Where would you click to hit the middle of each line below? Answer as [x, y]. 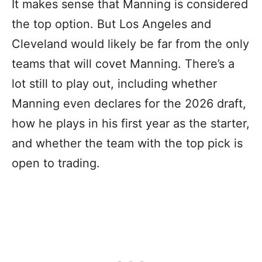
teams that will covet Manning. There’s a [123, 63]
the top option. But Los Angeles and [111, 24]
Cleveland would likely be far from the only [130, 44]
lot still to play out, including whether [114, 83]
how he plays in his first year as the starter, [131, 123]
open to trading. [58, 163]
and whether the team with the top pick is [127, 143]
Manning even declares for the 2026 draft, [129, 103]
